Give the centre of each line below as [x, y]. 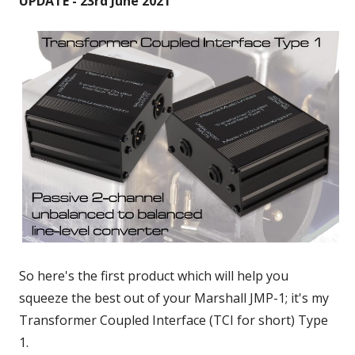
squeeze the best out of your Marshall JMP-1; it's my [174, 298]
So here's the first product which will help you [154, 276]
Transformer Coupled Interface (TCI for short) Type [174, 321]
